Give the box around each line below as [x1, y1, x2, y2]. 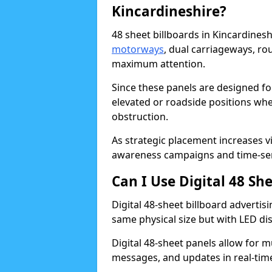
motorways [112, 42, 164, 56]
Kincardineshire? [112, 2, 226, 21]
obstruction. [112, 110, 168, 123]
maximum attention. [112, 57, 205, 70]
